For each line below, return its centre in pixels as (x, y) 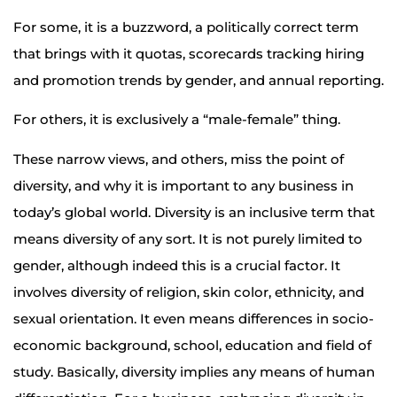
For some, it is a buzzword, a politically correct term (186, 27)
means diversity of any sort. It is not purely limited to (188, 238)
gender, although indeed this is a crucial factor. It (177, 265)
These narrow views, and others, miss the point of (179, 159)
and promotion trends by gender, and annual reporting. (198, 81)
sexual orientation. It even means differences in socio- (194, 318)
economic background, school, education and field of (192, 345)
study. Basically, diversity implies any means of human (194, 371)
